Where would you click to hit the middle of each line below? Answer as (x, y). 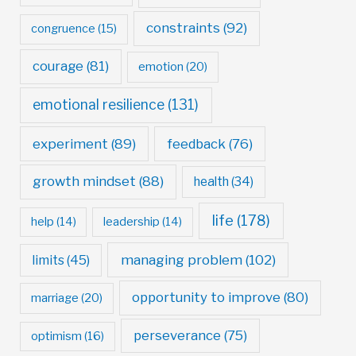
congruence (63, 29)
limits (48, 261)
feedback (197, 143)
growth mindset (84, 182)
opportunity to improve (207, 298)
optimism (56, 336)
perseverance (177, 335)
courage (58, 66)
